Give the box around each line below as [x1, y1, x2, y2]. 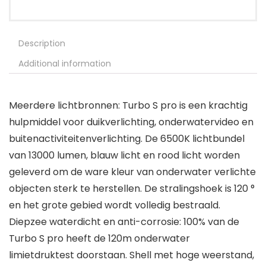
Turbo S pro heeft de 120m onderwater [9, 232, 190, 246]
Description [18, 37, 65, 50]
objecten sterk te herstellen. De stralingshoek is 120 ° [9, 182, 255, 196]
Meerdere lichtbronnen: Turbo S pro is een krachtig [9, 99, 248, 113]
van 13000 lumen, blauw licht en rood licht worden [9, 148, 240, 163]
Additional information [18, 58, 111, 70]
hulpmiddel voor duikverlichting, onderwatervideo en [9, 115, 254, 129]
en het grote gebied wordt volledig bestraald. [9, 198, 220, 213]
